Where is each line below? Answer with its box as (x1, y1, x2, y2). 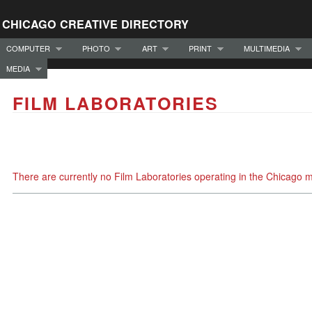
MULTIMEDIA (244, 42, 290, 54)
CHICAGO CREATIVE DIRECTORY (2, 16, 189, 32)
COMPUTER (6, 42, 50, 54)
